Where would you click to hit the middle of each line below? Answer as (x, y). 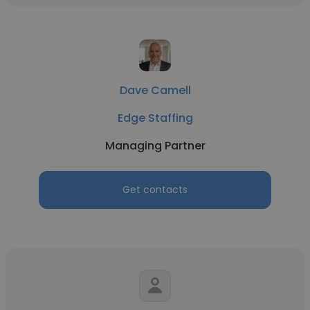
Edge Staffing (155, 118)
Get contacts (155, 190)
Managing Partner (155, 146)
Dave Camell (155, 90)
